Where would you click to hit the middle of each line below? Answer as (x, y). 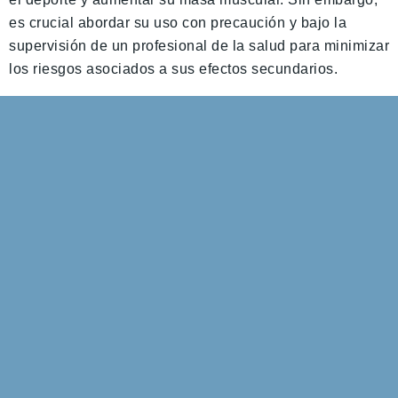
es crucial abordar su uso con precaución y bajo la (178, 23)
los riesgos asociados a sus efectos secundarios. (173, 69)
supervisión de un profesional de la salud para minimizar (199, 46)
